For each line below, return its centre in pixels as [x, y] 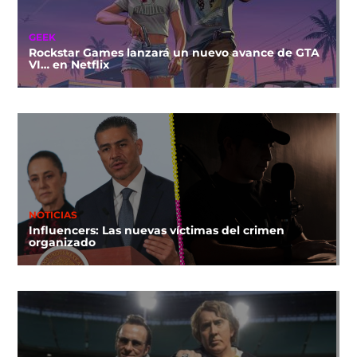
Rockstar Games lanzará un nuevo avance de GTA [174, 53]
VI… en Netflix [69, 65]
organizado [62, 243]
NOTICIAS [53, 216]
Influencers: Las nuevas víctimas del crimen [156, 231]
